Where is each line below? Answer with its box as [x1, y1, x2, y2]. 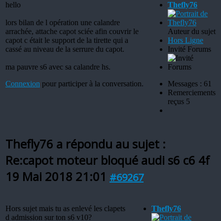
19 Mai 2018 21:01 [5, 168, 107, 184]
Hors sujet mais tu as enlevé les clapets [5, 204, 125, 213]
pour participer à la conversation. [40, 79, 144, 88]
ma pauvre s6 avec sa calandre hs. [5, 62, 110, 71]
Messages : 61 [168, 79, 212, 88]
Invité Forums [168, 44, 211, 53]
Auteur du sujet [168, 27, 216, 36]
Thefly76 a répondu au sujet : [5, 135, 166, 152]
